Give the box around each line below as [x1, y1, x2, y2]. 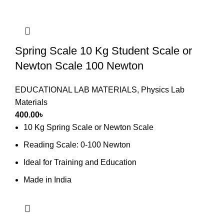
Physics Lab [141, 85, 184, 94]
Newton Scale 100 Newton [15, 59, 143, 72]
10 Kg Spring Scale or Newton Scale [23, 122, 153, 131]
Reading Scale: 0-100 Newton [23, 140, 130, 149]
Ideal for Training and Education [23, 157, 136, 166]
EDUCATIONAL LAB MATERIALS [15, 85, 137, 94]
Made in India [23, 175, 71, 184]
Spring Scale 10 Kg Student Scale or [15, 44, 192, 57]
